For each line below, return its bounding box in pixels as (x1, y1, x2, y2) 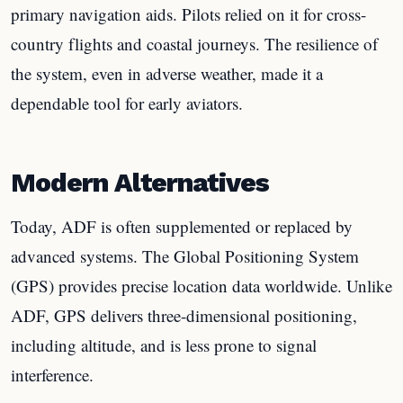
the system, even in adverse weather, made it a (11, 61, 323, 85)
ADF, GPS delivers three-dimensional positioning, (11, 304, 357, 327)
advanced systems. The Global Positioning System (11, 245, 359, 267)
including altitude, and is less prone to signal (11, 334, 317, 356)
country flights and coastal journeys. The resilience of (11, 31, 378, 55)
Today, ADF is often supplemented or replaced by (11, 215, 353, 237)
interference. (11, 363, 94, 386)
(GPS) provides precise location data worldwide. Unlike (11, 274, 392, 297)
